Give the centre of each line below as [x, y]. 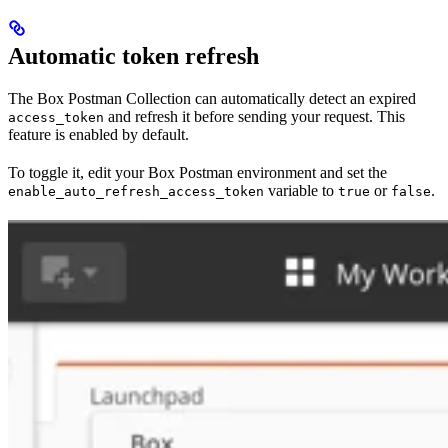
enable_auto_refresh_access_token [136, 191]
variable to [301, 190]
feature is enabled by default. [98, 134]
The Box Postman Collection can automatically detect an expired [212, 98]
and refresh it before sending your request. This [254, 116]
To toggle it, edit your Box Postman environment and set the [197, 172]
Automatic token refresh [133, 55]
